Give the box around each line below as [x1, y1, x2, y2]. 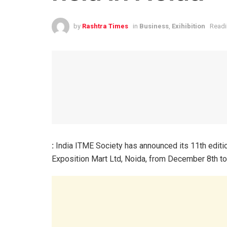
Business [139, 22, 169, 30]
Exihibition [172, 22, 205, 30]
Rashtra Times [82, 22, 128, 30]
